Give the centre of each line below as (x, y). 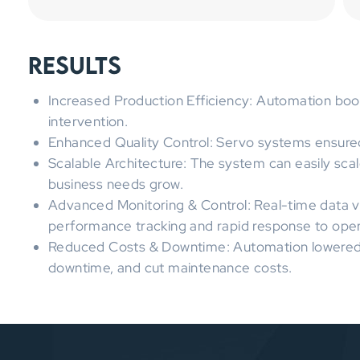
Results (75, 65)
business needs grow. (116, 184)
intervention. (88, 121)
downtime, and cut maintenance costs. (170, 268)
